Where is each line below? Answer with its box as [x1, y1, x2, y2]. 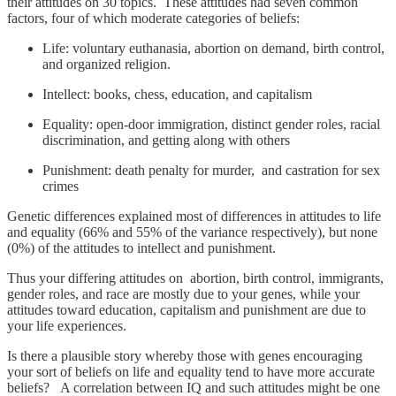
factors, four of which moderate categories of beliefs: [7, 10, 310, 26]
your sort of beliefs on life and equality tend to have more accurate [7, 363, 375, 379]
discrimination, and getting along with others [42, 132, 290, 148]
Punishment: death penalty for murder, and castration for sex [42, 162, 380, 178]
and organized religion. [42, 56, 171, 72]
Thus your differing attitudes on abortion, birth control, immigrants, [7, 270, 384, 286]
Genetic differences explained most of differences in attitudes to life [7, 208, 381, 224]
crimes [42, 178, 79, 194]
